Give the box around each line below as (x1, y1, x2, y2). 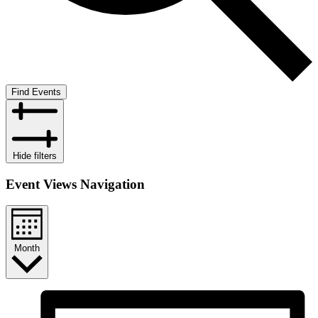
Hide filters (13, 150, 57, 161)
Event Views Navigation (6, 176, 145, 192)
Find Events (11, 86, 61, 97)
